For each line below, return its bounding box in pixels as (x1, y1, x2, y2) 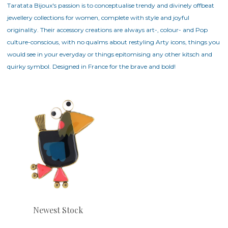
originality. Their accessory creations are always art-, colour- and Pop (7, 26, 208, 34)
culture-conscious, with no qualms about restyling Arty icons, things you (7, 38, 220, 46)
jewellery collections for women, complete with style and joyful (7, 14, 189, 22)
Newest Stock (33, 204, 83, 215)
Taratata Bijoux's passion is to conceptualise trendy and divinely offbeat (7, 2, 214, 10)
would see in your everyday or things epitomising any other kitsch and (7, 50, 212, 59)
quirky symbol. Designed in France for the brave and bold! (7, 63, 176, 71)
